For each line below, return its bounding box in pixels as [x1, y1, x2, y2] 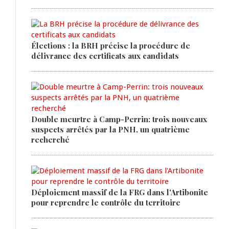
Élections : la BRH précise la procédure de [31, 40, 190, 51]
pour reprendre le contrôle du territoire [31, 197, 180, 208]
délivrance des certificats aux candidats [31, 50, 179, 61]
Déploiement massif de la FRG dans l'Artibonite [31, 187, 208, 197]
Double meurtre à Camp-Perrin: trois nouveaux [31, 113, 207, 124]
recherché [31, 134, 70, 145]
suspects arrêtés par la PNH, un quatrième [31, 124, 190, 134]
